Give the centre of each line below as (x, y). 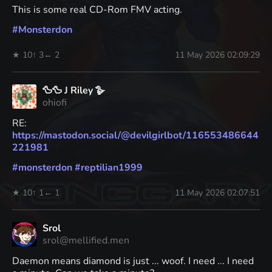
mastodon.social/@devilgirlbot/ (115, 135)
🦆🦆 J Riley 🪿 (74, 90)
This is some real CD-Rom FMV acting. (97, 9)
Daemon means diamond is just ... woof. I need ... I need (133, 261)
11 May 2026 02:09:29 (217, 55)
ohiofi (55, 102)
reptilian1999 (112, 167)
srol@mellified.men (86, 240)
